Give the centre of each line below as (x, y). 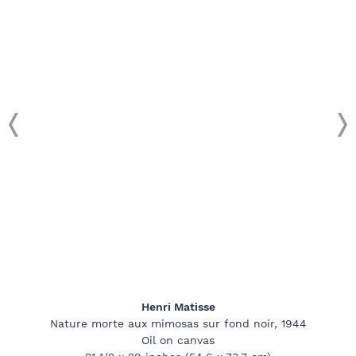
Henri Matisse (178, 307)
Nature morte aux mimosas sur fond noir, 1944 (178, 324)
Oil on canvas (178, 341)
